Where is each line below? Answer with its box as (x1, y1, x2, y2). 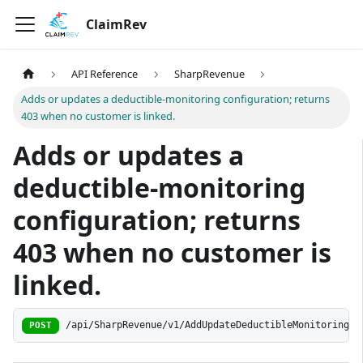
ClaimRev (85, 15, 147, 33)
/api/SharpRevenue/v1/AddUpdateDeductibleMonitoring (66, 319, 350, 331)
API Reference (71, 66, 139, 82)
